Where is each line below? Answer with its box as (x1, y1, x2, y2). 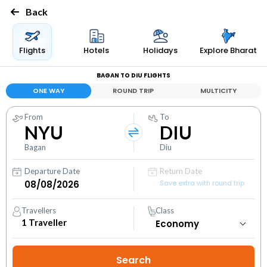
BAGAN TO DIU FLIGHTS (97, 71, 170, 80)
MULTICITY (200, 86, 237, 95)
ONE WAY (32, 86, 64, 95)
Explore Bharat (200, 45, 257, 56)
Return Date (160, 166, 203, 176)
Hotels (83, 45, 109, 56)
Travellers (21, 206, 57, 215)
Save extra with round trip (160, 178, 245, 188)
